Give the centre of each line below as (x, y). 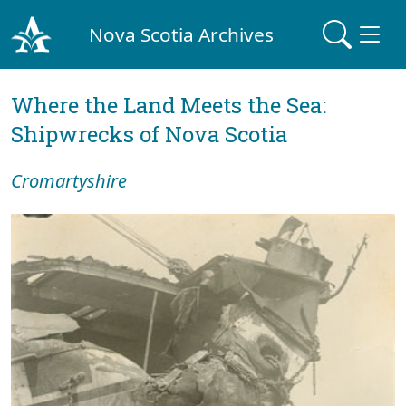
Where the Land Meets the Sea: (169, 105)
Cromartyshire (69, 181)
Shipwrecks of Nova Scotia (149, 134)
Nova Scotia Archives (182, 34)
